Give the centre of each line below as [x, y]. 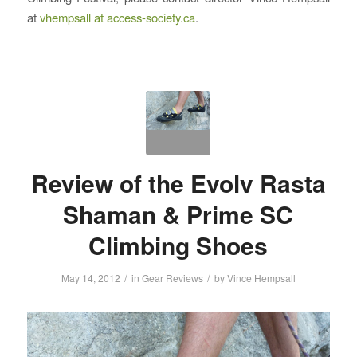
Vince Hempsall [261, 278]
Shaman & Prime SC [178, 214]
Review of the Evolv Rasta [178, 183]
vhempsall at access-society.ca [117, 18]
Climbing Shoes [178, 245]
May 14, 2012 [90, 278]
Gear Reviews [172, 278]
